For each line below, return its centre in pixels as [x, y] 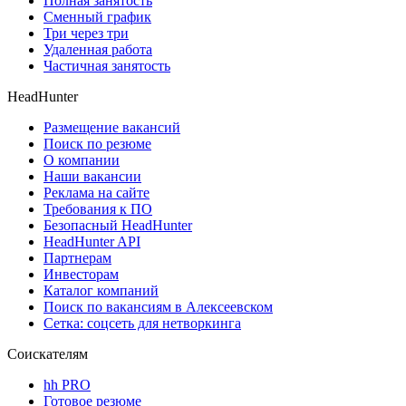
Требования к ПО [98, 208]
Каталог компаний [101, 290]
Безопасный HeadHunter [118, 225]
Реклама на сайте [97, 192]
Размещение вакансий [112, 127]
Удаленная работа [98, 49]
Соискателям [48, 353]
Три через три [86, 33]
